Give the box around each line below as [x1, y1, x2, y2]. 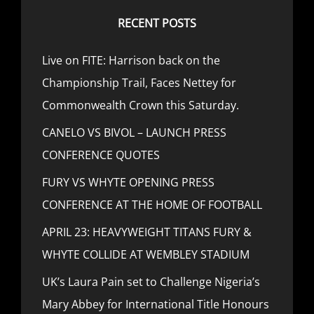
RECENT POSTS [118, 15, 196, 31]
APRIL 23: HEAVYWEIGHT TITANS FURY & [42, 224, 252, 240]
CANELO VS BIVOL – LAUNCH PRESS [42, 125, 226, 140]
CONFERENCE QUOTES [42, 147, 160, 163]
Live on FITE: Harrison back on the [42, 53, 220, 68]
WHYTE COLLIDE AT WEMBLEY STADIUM [42, 247, 250, 262]
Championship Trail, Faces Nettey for [42, 75, 236, 90]
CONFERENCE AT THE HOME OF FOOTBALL [42, 197, 262, 212]
